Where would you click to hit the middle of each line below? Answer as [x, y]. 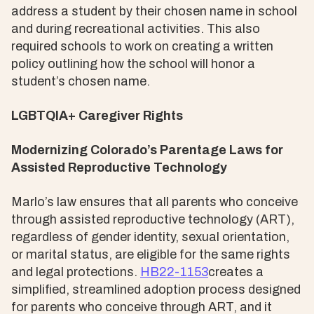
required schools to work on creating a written [142, 46]
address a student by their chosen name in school [154, 11]
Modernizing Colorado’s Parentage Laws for [147, 150]
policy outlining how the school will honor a [133, 63]
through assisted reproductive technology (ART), [153, 219]
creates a [236, 272]
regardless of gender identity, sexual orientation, [150, 237]
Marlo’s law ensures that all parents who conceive [155, 202]
